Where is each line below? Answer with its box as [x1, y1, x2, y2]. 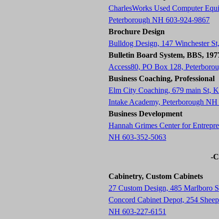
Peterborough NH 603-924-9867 [109, 16, 210, 24]
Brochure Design [109, 27, 165, 36]
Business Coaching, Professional [109, 74, 215, 83]
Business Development [109, 109, 182, 118]
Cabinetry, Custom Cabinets [109, 172, 203, 180]
